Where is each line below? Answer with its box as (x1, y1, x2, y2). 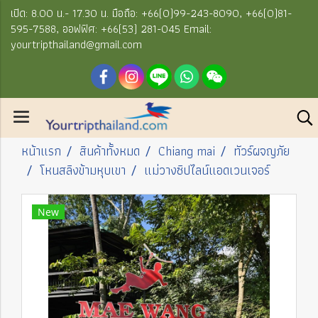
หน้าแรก (21, 141, 61, 161)
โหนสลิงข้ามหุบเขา (40, 160, 126, 180)
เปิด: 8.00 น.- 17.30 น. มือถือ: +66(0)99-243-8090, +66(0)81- (11, 4, 292, 22)
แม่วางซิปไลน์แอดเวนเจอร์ (144, 160, 270, 180)
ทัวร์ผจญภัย (234, 141, 290, 161)
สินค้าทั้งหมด (79, 141, 140, 161)
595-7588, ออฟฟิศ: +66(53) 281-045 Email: (11, 20, 212, 38)
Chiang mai (158, 141, 215, 161)
